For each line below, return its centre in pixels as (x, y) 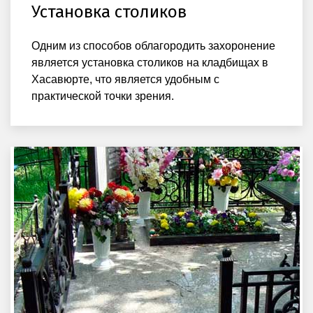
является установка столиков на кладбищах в (150, 62)
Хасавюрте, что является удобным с (125, 79)
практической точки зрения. (103, 96)
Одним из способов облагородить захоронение (153, 45)
